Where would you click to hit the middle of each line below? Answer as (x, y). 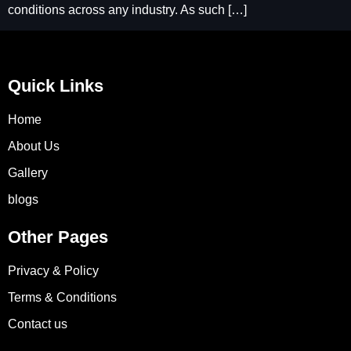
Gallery (28, 173)
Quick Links (56, 86)
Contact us (38, 324)
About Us (34, 147)
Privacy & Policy (53, 271)
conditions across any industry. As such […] (127, 10)
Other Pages (58, 237)
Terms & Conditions (62, 298)
